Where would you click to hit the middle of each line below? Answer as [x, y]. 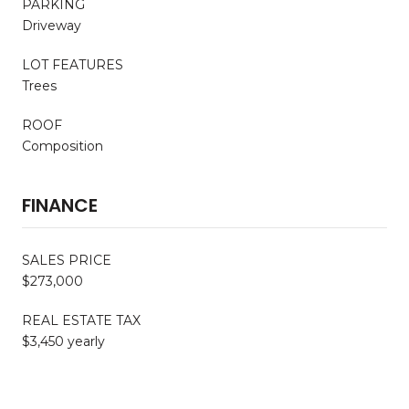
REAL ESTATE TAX [81, 320]
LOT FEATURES [73, 64]
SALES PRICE [67, 260]
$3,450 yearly [63, 341]
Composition [63, 146]
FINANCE [60, 205]
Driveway [52, 25]
